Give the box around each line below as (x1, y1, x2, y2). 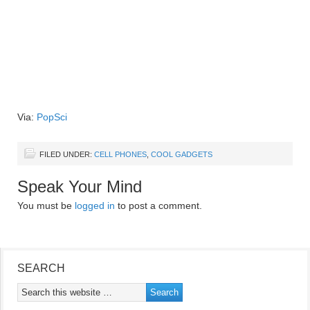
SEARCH (17, 262, 65, 274)
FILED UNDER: (39, 150, 94, 158)
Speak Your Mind (17, 177, 142, 196)
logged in (75, 200, 115, 211)
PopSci (37, 111, 67, 122)
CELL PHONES (94, 150, 147, 158)
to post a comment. (115, 200, 202, 211)
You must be (17, 200, 75, 211)
